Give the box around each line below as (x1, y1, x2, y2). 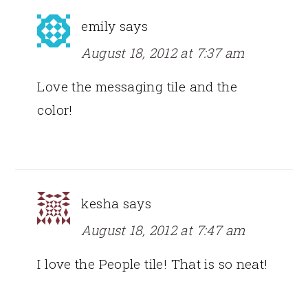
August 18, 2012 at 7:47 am (81, 221, 245, 239)
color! (37, 100, 73, 118)
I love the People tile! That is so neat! (37, 254, 268, 272)
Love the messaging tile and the (37, 77, 238, 95)
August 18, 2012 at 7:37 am (81, 43, 245, 61)
